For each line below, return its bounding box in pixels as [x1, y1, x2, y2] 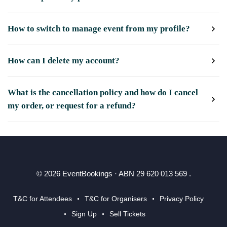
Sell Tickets [109, 210, 145, 218]
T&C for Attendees [13, 195, 72, 203]
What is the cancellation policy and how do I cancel [8, 88, 198, 97]
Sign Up [71, 210, 97, 218]
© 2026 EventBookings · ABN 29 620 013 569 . [36, 169, 191, 178]
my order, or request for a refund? [8, 101, 136, 110]
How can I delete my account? [8, 56, 120, 65]
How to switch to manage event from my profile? [8, 24, 190, 33]
